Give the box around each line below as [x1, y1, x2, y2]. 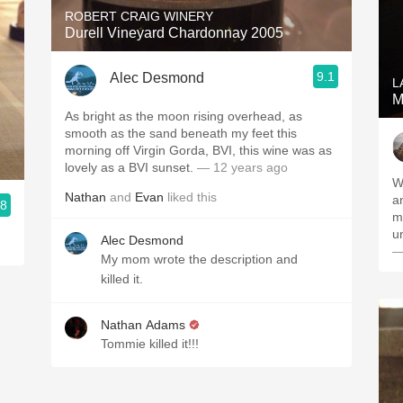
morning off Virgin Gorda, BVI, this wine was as [65, 143, 318, 157]
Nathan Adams [101, 318, 185, 332]
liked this [164, 190, 217, 204]
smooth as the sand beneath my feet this [65, 126, 297, 140]
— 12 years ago [197, 160, 288, 175]
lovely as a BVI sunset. [65, 160, 197, 175]
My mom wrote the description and [101, 252, 298, 266]
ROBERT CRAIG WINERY [65, 9, 213, 23]
